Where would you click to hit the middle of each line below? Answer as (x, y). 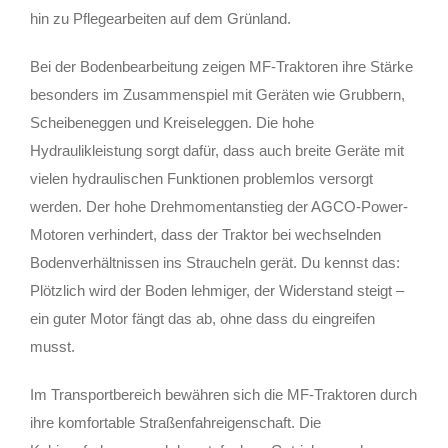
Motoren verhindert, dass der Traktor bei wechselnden (205, 234)
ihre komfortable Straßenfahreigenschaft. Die (175, 422)
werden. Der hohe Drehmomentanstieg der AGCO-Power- (219, 206)
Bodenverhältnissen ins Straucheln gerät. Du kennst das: (215, 262)
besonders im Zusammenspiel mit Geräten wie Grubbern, (217, 94)
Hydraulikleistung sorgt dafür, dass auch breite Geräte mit (217, 150)
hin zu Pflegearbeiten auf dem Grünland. (160, 18)
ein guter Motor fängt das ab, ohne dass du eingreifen (202, 318)
